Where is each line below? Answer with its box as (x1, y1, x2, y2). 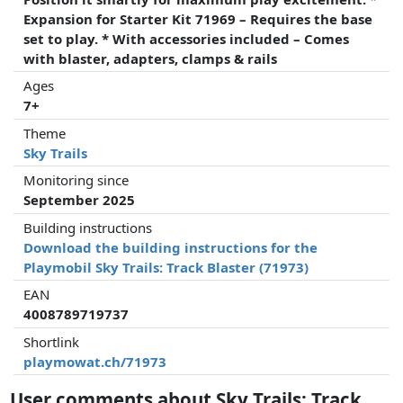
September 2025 (23, 191, 136, 209)
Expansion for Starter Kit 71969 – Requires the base (23, 9, 373, 28)
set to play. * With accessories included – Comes (23, 29, 350, 48)
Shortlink (23, 332, 80, 351)
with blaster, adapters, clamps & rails (23, 49, 278, 67)
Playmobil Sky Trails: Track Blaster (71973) (23, 257, 309, 276)
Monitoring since (23, 171, 130, 189)
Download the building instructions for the (23, 237, 318, 256)
